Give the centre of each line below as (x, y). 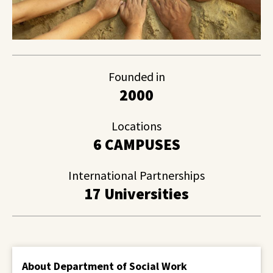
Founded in (136, 76)
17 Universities (136, 193)
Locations (136, 126)
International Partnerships (136, 175)
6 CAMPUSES (136, 144)
